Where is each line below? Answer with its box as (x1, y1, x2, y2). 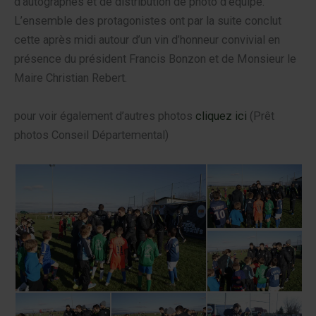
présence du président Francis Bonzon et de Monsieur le (14, 52, 296, 66)
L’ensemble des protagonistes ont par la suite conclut (14, 14, 281, 28)
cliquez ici (195, 109, 247, 123)
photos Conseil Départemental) (14, 128, 169, 142)
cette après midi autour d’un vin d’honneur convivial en (14, 33, 280, 47)
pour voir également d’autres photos (14, 109, 195, 123)
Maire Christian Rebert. (14, 71, 127, 85)
